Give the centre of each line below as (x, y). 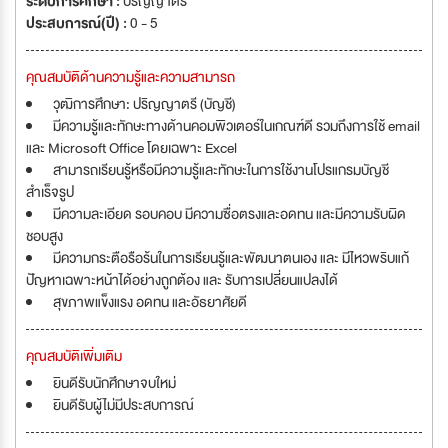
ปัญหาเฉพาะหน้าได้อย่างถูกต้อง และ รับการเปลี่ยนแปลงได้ (182, 280)
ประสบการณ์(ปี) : (78, 23)
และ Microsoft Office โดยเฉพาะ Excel (131, 148)
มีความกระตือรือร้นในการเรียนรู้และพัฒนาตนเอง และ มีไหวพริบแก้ (231, 258)
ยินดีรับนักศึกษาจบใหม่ (114, 383)
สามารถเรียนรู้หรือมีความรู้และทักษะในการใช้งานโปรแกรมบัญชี (221, 170)
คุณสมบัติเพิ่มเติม (74, 356)
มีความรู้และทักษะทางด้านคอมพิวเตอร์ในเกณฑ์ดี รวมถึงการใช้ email (236, 126)
